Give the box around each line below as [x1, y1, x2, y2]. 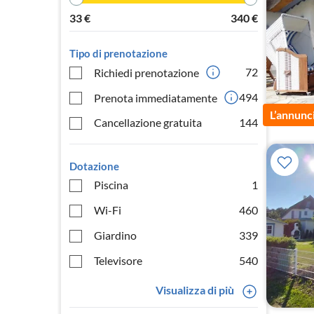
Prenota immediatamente [94, 90, 217, 104]
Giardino [94, 228, 137, 242]
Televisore [94, 254, 142, 267]
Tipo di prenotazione [69, 47, 168, 60]
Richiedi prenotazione [94, 65, 199, 79]
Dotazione [69, 160, 119, 172]
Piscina [94, 178, 128, 191]
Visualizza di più [155, 283, 234, 296]
